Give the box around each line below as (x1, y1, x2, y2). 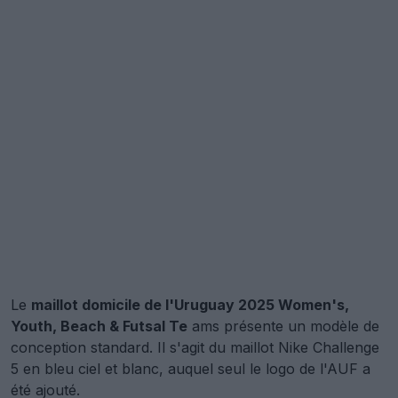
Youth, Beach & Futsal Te (11, 316, 187, 335)
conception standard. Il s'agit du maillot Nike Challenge (11, 338, 379, 356)
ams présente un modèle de (187, 316, 379, 335)
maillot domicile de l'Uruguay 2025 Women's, (31, 295, 349, 314)
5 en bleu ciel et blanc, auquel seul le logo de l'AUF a (11, 359, 370, 378)
